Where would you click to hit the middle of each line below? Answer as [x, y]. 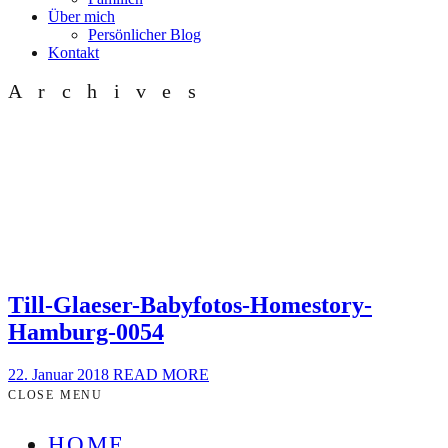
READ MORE [161, 375]
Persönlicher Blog [144, 34]
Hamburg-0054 [86, 332]
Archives [110, 91]
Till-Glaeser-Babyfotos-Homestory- [190, 305]
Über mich [81, 16]
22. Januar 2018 [60, 375]
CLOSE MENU [55, 395]
